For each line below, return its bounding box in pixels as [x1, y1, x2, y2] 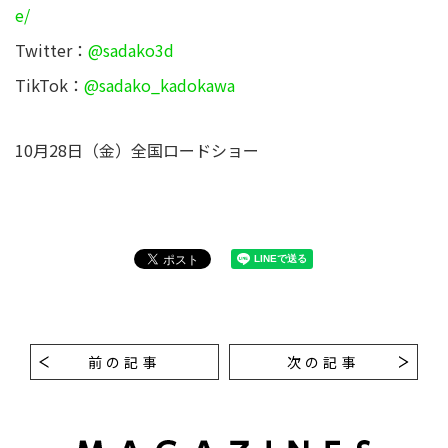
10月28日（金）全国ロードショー [15, 137, 259, 162]
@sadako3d [88, 37, 174, 62]
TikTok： [15, 72, 84, 97]
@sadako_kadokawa [84, 72, 235, 97]
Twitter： [15, 37, 88, 62]
